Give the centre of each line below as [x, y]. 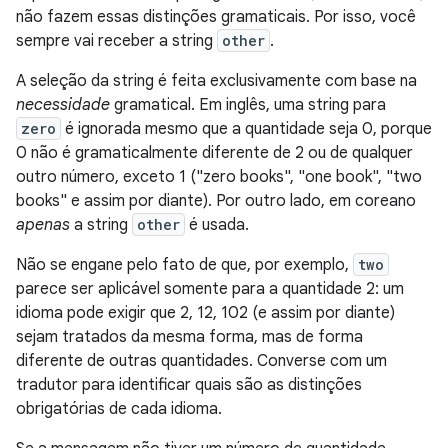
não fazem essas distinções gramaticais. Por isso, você [216, 17]
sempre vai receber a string [116, 41]
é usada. [217, 225]
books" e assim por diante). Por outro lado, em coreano [216, 201]
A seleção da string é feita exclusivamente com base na [216, 81]
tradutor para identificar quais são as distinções [189, 385]
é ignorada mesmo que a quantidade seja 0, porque [246, 129]
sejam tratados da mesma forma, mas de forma [189, 337]
